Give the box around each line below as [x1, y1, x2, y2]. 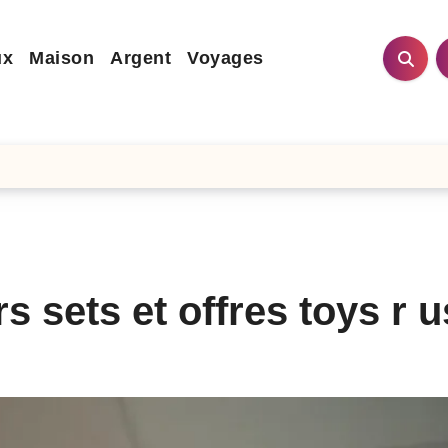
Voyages [187, 48, 264, 68]
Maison [29, 48, 95, 68]
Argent [110, 48, 172, 68]
